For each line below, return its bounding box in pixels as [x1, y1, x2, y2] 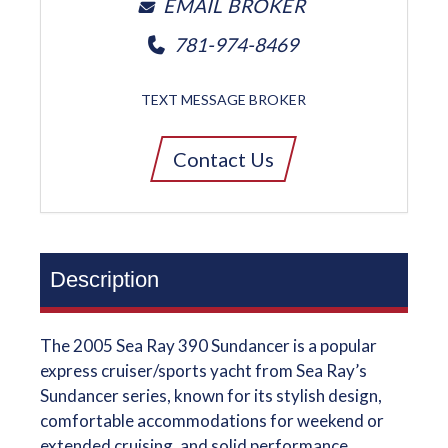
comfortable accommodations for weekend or [39, 410, 384, 431]
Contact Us [173, 146, 275, 172]
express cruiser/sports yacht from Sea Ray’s [39, 360, 367, 381]
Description [49, 267, 159, 292]
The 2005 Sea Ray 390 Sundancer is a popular [39, 335, 377, 356]
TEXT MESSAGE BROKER [140, 90, 307, 109]
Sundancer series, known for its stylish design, [39, 385, 382, 406]
